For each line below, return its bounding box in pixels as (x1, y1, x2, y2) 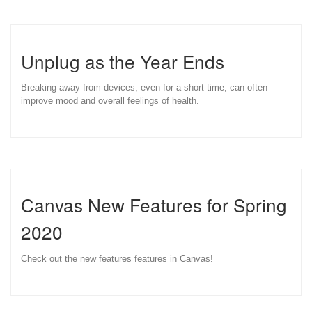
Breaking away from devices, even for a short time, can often (21, 82, 267, 93)
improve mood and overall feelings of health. (21, 95, 199, 107)
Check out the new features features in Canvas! (21, 253, 213, 265)
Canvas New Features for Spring (21, 192, 287, 218)
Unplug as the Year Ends (21, 47, 224, 74)
